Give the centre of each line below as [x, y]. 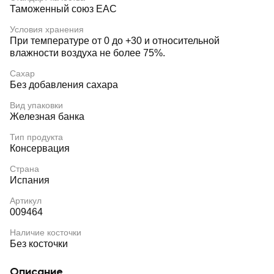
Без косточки [39, 244]
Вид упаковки [36, 105]
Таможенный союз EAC [63, 9]
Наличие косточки [46, 232]
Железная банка [47, 117]
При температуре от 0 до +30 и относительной [115, 41]
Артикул [26, 201]
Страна [24, 169]
